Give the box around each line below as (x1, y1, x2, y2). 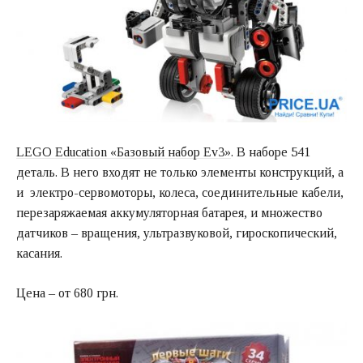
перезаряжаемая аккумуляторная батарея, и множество (16, 206, 322, 220)
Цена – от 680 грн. (16, 286, 118, 301)
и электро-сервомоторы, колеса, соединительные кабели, (16, 186, 344, 200)
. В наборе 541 (231, 145, 310, 160)
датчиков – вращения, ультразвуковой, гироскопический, (16, 226, 337, 241)
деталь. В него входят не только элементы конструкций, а (16, 165, 344, 180)
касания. (16, 246, 62, 261)
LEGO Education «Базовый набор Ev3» (16, 145, 231, 160)
